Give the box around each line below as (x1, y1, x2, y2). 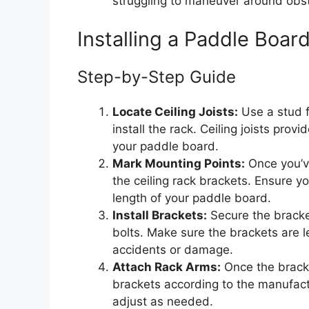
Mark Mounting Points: (112, 156, 245, 170)
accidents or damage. (112, 242, 233, 257)
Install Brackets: (112, 208, 207, 222)
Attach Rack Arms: (112, 259, 221, 274)
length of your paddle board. (112, 190, 271, 205)
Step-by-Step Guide (77, 66, 236, 87)
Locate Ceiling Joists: (112, 104, 238, 119)
